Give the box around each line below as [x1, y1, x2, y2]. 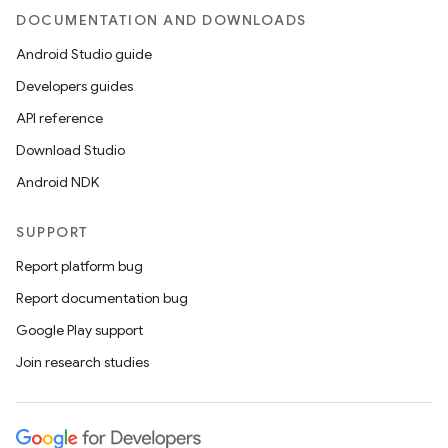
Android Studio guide [16, 45, 152, 63]
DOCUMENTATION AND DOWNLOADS [16, 11, 307, 29]
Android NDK [16, 173, 99, 191]
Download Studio [16, 141, 125, 159]
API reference [16, 109, 103, 127]
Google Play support [16, 321, 143, 339]
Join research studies [16, 353, 149, 371]
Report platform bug [16, 257, 143, 275]
